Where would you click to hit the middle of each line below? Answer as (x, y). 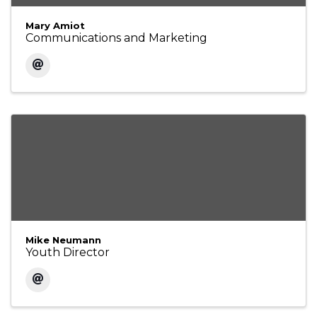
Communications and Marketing (116, 38)
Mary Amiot (55, 26)
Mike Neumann (63, 240)
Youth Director (68, 253)
